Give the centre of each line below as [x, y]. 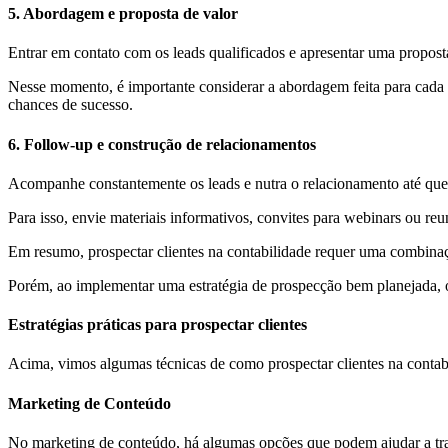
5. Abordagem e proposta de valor [123, 14]
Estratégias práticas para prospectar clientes [157, 325]
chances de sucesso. [72, 105]
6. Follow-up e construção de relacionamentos [162, 144]
